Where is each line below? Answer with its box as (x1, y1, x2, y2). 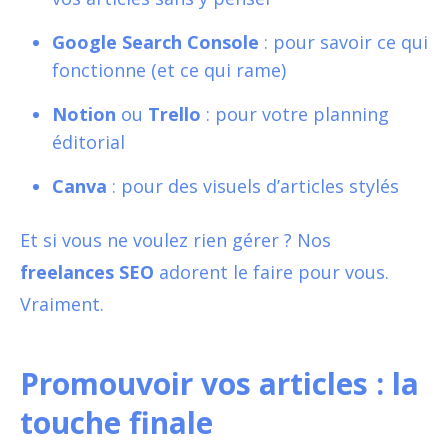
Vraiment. (20, 291, 104, 316)
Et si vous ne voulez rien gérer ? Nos (20, 227, 331, 252)
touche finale (20, 401, 213, 443)
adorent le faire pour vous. (154, 259, 389, 284)
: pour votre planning (201, 101, 389, 126)
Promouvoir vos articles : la (20, 362, 419, 404)
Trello (148, 101, 201, 126)
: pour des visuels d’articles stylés (107, 173, 399, 198)
